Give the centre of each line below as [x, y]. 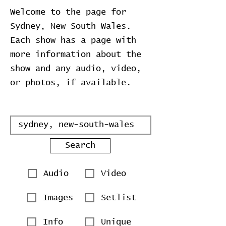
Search [80, 146]
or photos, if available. [71, 83]
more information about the [76, 55]
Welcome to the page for [68, 12]
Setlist [119, 198]
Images [58, 198]
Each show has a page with [73, 41]
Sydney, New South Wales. [71, 26]
